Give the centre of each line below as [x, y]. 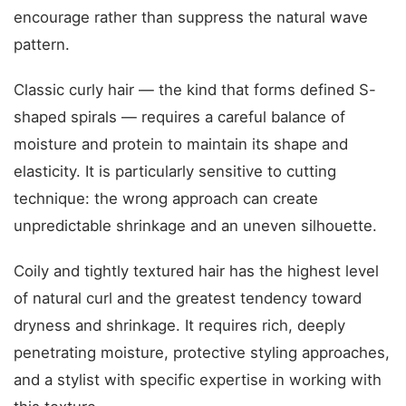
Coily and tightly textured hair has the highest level [196, 271]
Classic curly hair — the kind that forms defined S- [195, 90]
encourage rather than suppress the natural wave [191, 17]
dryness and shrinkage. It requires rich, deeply [179, 325]
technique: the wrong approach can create [166, 198]
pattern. [42, 44]
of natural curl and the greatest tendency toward [188, 298]
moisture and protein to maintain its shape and [181, 144]
